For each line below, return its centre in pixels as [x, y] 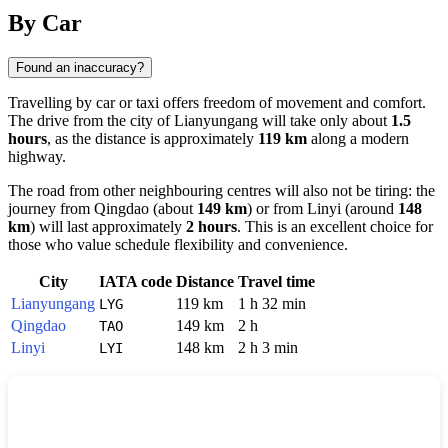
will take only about [324, 120]
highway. [37, 156]
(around [369, 208]
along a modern [358, 138]
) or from [277, 208]
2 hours [211, 226]
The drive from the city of [91, 120]
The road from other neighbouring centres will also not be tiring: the [221, 190]
